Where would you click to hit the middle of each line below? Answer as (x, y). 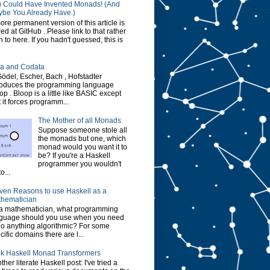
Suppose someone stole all (82, 130)
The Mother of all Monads (79, 120)
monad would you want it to (82, 147)
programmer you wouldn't (79, 164)
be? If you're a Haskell (74, 156)
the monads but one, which (82, 139)
